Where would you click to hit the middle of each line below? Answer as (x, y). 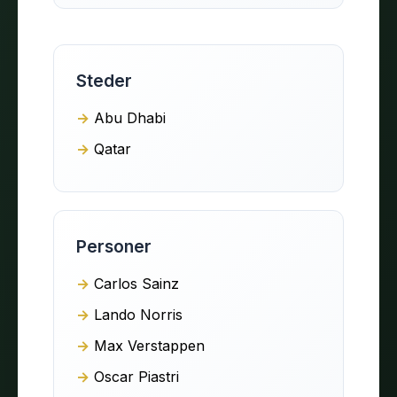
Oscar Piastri (136, 376)
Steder (104, 80)
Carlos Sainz (136, 283)
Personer (114, 246)
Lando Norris (138, 314)
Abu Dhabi (130, 117)
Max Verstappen (149, 345)
